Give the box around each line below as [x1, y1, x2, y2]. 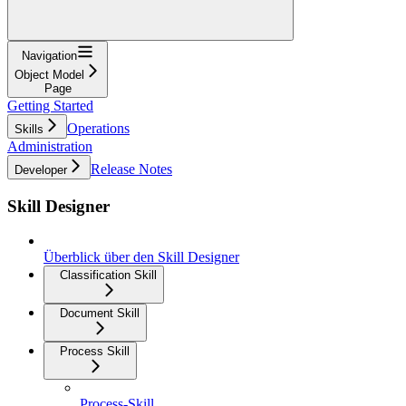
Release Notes [91, 160, 172, 177]
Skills [14, 121, 43, 136]
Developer [14, 162, 67, 177]
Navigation [22, 48, 77, 63]
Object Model [14, 67, 84, 82]
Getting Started [7, 97, 93, 113]
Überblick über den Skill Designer [43, 249, 239, 266]
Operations [67, 120, 130, 136]
